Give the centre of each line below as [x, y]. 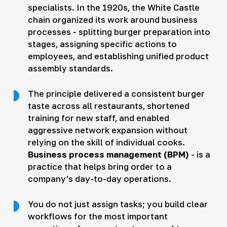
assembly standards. [70, 68]
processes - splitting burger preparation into [119, 32]
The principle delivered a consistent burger [116, 93]
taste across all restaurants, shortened [108, 106]
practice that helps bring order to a [100, 166]
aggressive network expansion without [107, 130]
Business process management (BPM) [108, 154]
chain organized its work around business [112, 20]
